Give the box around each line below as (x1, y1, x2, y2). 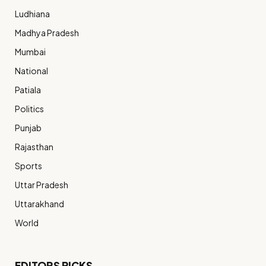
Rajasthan (15, 141, 53, 152)
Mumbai (15, 46, 46, 57)
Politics (15, 103, 44, 114)
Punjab (15, 122, 42, 133)
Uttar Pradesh (15, 179, 68, 190)
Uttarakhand (15, 198, 64, 209)
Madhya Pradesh (15, 27, 79, 38)
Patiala (15, 84, 41, 95)
